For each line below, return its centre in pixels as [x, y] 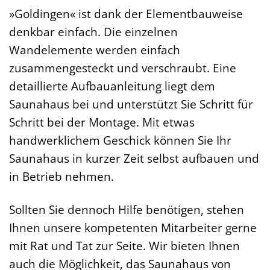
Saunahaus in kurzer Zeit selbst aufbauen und [134, 159]
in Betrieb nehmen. [61, 177]
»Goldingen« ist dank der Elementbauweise [126, 14]
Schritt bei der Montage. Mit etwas [102, 122]
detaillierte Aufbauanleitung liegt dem [112, 86]
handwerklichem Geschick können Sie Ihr [120, 140]
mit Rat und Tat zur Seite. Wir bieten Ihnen [124, 246]
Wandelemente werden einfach [95, 50]
